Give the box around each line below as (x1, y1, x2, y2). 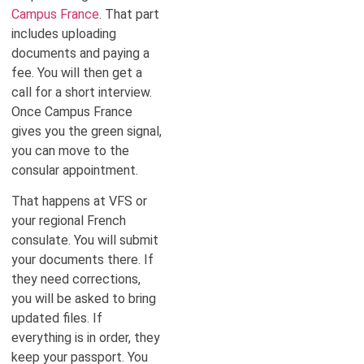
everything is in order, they (11, 330, 160, 346)
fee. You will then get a (11, 64, 142, 80)
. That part (99, 6, 159, 22)
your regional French (11, 213, 126, 229)
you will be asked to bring (11, 291, 156, 307)
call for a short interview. (11, 84, 152, 100)
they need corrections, (11, 271, 141, 288)
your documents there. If (11, 252, 154, 268)
